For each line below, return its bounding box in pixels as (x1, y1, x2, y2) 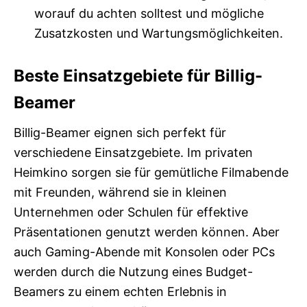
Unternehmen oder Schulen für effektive (14, 204, 248, 219)
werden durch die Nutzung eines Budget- (14, 264, 253, 279)
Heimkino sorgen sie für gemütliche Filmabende (14, 164, 288, 180)
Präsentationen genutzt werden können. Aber (14, 224, 280, 239)
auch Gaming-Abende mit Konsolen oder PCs (14, 244, 275, 259)
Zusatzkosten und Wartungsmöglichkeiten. (34, 25, 283, 40)
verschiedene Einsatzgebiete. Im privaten (14, 145, 253, 160)
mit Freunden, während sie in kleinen (14, 184, 227, 199)
